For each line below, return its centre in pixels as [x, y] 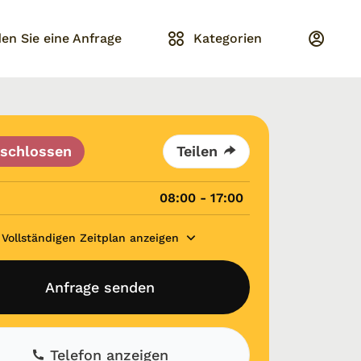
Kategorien [228, 38]
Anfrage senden [100, 287]
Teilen [197, 151]
